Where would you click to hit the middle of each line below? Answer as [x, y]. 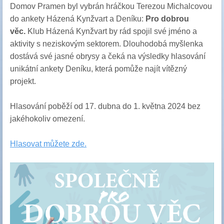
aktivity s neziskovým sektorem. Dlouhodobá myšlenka [106, 44]
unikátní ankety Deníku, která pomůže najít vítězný [98, 69]
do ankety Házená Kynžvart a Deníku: [78, 19]
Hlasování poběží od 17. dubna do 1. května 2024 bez [105, 106]
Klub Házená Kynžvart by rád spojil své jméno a [111, 31]
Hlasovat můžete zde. [48, 144]
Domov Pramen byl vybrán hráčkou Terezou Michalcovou [111, 6]
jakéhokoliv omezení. [47, 119]
